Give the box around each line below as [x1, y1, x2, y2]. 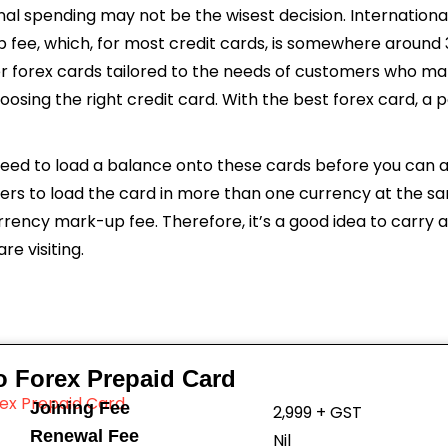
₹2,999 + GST [272, 401, 362, 424]
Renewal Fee [29, 426, 139, 446]
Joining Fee [29, 398, 130, 418]
